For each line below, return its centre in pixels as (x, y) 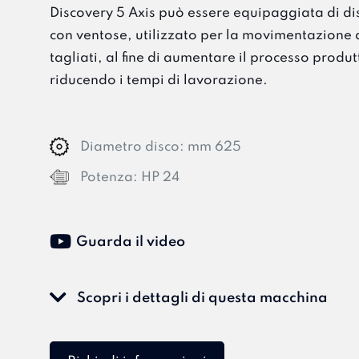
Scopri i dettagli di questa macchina (201, 298)
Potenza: (109, 177)
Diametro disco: (132, 147)
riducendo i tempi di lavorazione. (159, 81)
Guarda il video (129, 242)
